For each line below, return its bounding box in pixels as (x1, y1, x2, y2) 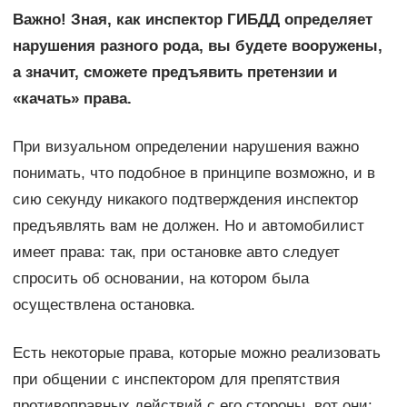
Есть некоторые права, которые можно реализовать (12, 343, 381, 362)
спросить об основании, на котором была (12, 269, 309, 287)
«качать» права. (12, 89, 132, 107)
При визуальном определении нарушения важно (12, 137, 359, 155)
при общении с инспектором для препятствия (12, 370, 340, 388)
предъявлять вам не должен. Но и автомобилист (12, 216, 364, 234)
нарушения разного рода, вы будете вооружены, (12, 36, 382, 55)
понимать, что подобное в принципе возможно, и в (12, 164, 375, 182)
